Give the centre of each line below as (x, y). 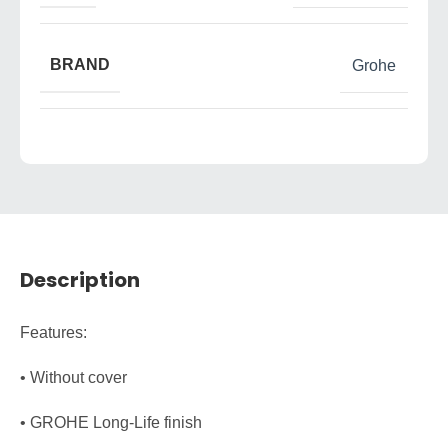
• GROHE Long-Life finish (111, 423)
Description (80, 280)
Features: (53, 333)
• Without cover (73, 378)
